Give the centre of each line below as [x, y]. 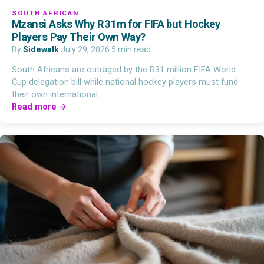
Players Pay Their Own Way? [79, 37]
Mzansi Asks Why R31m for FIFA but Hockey [116, 24]
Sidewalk [41, 50]
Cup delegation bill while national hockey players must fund [125, 82]
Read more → [39, 107]
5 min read [131, 50]
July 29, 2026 [85, 50]
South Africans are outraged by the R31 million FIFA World [124, 70]
